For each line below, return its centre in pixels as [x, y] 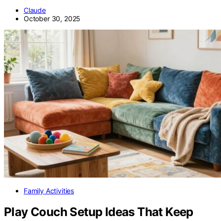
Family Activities [49, 191]
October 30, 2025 [52, 19]
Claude [35, 10]
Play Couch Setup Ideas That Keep [99, 212]
